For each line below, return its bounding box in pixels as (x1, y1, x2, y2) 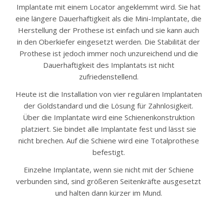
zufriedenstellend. (78, 71, 139, 81)
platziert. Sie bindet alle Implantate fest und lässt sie (21, 124, 196, 134)
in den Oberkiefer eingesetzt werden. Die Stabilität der (17, 36, 200, 46)
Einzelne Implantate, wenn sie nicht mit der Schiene (23, 164, 194, 174)
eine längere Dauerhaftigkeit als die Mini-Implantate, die (15, 13, 201, 23)
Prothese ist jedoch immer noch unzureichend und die (19, 48, 198, 58)
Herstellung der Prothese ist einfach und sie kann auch (18, 25, 199, 35)
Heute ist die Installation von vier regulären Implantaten (15, 89, 202, 99)
